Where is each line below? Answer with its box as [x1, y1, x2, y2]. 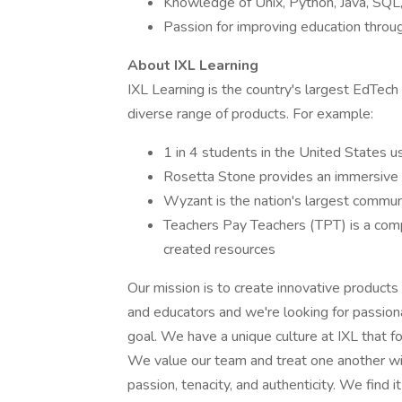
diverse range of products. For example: [127, 104, 373, 124]
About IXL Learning [127, 56, 258, 75]
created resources [163, 240, 275, 259]
